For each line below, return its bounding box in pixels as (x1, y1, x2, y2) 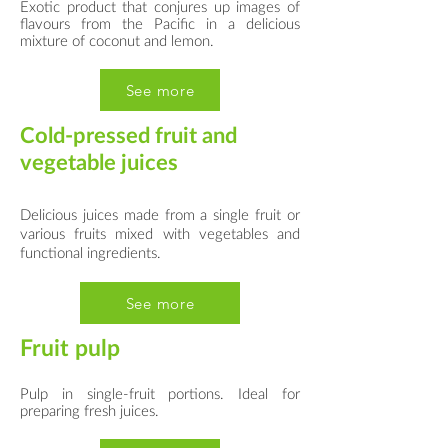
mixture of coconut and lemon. (20, 31, 214, 49)
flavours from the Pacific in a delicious (20, 14, 300, 32)
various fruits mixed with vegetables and (20, 224, 300, 242)
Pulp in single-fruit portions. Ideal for (20, 384, 300, 402)
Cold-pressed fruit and (20, 121, 237, 148)
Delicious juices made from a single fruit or (20, 205, 300, 223)
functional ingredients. (20, 243, 161, 261)
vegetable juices (20, 148, 178, 175)
